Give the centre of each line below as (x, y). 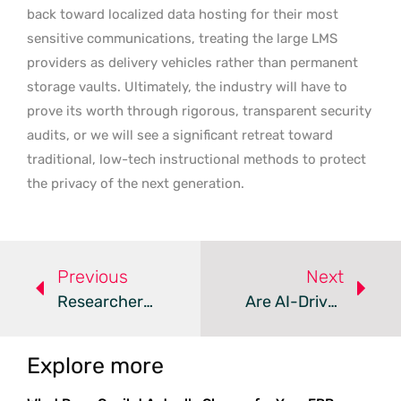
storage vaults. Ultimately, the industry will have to (187, 86)
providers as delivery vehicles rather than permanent (192, 62)
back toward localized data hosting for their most (183, 14)
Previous (93, 276)
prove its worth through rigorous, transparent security (199, 111)
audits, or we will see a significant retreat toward (180, 135)
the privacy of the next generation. (136, 183)
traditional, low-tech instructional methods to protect (196, 159)
